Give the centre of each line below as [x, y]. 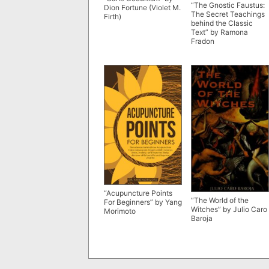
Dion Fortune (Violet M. [142, 7]
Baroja [202, 218]
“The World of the [220, 200]
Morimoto [120, 211]
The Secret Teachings [228, 14]
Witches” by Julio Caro [229, 209]
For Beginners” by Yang [143, 202]
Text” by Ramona [219, 32]
